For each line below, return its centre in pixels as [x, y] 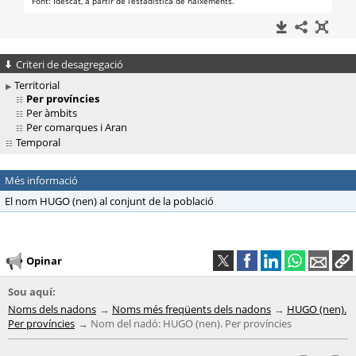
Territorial [37, 85]
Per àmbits [52, 113]
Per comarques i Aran [77, 128]
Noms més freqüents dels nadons [192, 310]
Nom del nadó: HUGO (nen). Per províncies [191, 324]
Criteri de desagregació [70, 64]
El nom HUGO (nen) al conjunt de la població [109, 201]
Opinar [44, 260]
